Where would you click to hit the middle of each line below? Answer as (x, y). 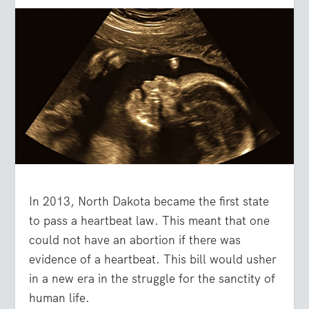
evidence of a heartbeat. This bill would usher (153, 260)
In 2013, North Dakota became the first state (149, 202)
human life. (60, 298)
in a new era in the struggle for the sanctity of (152, 279)
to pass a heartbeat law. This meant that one (150, 221)
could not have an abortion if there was (135, 240)
